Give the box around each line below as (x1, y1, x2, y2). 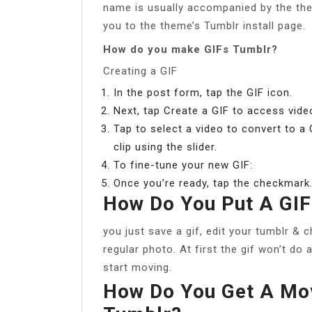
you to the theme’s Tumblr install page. (103, 19, 306, 32)
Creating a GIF (103, 64, 178, 77)
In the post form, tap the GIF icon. (114, 86, 292, 99)
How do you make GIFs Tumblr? (103, 42, 278, 56)
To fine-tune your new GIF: (114, 158, 253, 171)
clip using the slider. (114, 140, 217, 153)
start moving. (103, 260, 172, 274)
